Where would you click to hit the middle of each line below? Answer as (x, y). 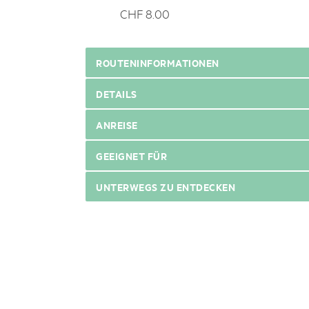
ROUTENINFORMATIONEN (158, 62)
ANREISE (117, 124)
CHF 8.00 (146, 13)
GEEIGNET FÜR (131, 156)
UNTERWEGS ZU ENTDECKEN (166, 187)
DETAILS (117, 93)
